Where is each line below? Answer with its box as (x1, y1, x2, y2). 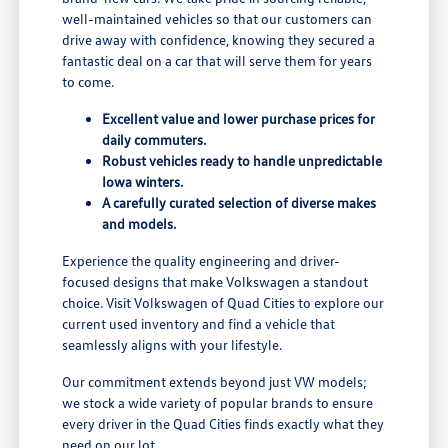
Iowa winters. (102, 173, 184, 191)
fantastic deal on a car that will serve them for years (62, 52, 373, 70)
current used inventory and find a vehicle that (62, 315, 336, 333)
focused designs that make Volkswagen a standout (62, 273, 369, 291)
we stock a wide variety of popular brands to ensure (62, 394, 374, 412)
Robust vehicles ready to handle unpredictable (102, 152, 383, 170)
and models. (102, 215, 177, 233)
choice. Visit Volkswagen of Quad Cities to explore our (62, 294, 385, 312)
